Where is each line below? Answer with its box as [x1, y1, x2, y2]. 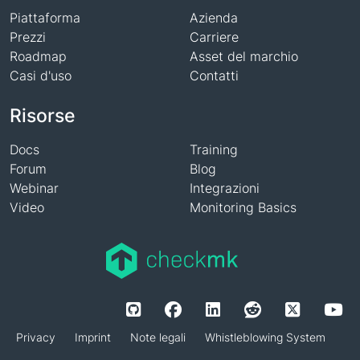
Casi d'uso [10, 67, 72, 84]
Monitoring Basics [190, 199, 297, 215]
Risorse [10, 104, 76, 126]
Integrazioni [190, 180, 260, 196]
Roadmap [10, 48, 67, 64]
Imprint [74, 330, 111, 344]
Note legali [129, 330, 186, 344]
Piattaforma [10, 10, 80, 26]
